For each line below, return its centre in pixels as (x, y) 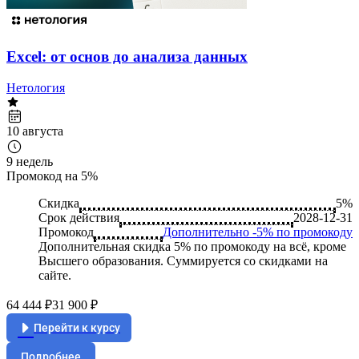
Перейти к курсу (77, 327)
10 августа (35, 131)
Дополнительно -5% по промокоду (258, 232)
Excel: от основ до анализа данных (127, 57)
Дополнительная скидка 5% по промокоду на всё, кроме (192, 246)
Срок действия (79, 217)
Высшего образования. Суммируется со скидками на (183, 260)
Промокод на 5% (52, 175)
